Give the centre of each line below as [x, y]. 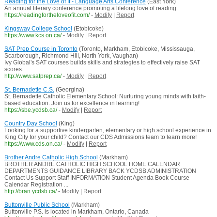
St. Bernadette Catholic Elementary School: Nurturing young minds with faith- [105, 97]
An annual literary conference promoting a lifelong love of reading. [91, 8]
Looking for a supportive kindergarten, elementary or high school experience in [108, 131]
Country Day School [31, 124]
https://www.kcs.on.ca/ [33, 36]
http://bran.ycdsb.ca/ [30, 192]
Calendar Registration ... [36, 185]
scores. [14, 70]
